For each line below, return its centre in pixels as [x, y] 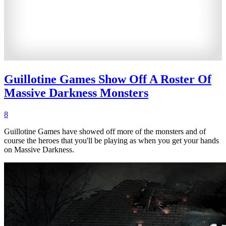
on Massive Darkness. [39, 150]
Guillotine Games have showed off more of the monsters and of [105, 132]
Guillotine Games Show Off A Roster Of [108, 79]
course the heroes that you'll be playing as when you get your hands [111, 141]
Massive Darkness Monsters [76, 93]
